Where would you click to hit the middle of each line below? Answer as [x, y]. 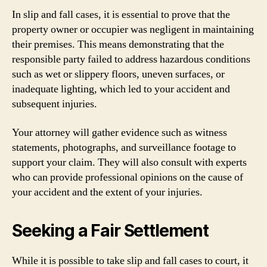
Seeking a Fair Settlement [110, 230]
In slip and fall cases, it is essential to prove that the [121, 15]
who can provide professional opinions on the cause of [128, 177]
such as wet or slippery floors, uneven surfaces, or [118, 74]
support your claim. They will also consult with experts [129, 162]
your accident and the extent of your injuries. [107, 192]
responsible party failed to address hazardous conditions [131, 59]
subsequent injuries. [55, 104]
